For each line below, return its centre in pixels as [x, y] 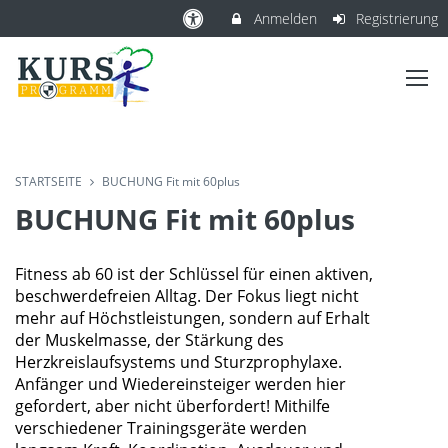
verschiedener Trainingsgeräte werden [161, 428]
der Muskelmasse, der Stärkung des [149, 340]
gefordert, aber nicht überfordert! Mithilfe [172, 406]
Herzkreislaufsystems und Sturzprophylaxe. [178, 362]
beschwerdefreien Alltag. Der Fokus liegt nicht [187, 296]
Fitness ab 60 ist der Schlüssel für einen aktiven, [194, 274]
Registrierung [395, 18]
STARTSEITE [48, 181]
